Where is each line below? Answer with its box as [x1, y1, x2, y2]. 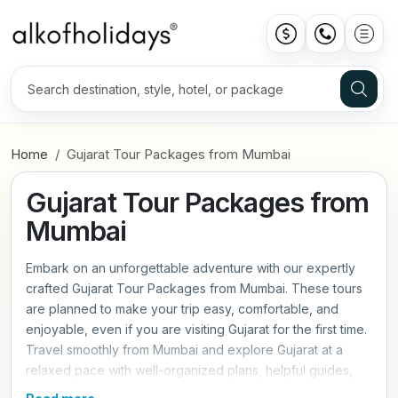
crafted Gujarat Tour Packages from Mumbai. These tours [26, 281, 362, 297]
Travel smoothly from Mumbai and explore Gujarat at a [26, 342, 343, 358]
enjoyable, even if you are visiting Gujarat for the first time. [26, 322, 367, 338]
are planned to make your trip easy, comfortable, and [26, 301, 338, 317]
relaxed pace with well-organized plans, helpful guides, [26, 362, 353, 378]
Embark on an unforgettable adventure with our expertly [26, 260, 355, 276]
